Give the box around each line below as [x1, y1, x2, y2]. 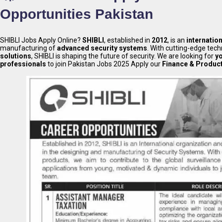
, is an [167, 36, 186, 45]
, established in [104, 36, 152, 45]
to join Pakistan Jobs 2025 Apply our [46, 60, 162, 68]
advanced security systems [57, 44, 147, 53]
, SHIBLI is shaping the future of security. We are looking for [31, 52, 215, 60]
